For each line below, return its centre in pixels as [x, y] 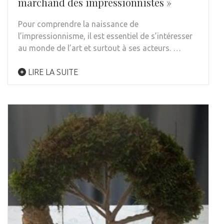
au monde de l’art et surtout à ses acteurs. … [99, 48]
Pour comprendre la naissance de [78, 24]
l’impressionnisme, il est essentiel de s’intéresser [105, 36]
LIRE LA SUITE [52, 72]
